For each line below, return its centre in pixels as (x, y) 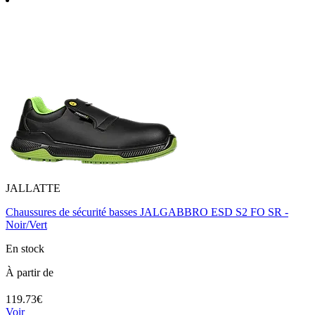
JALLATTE (33, 188)
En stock (25, 248)
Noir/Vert (26, 224)
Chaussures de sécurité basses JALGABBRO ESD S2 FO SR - (147, 212)
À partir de (30, 272)
